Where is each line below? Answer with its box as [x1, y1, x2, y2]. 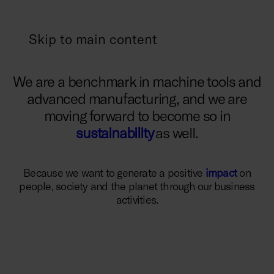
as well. [155, 124, 198, 142]
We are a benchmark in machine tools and [13, 72, 261, 91]
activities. [116, 193, 158, 207]
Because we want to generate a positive [23, 166, 206, 180]
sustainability [76, 124, 156, 142]
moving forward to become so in [43, 106, 231, 125]
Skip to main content [29, 31, 157, 46]
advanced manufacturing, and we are [27, 89, 247, 108]
